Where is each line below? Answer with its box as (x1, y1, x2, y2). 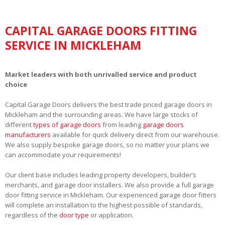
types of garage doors (33, 120, 101, 129)
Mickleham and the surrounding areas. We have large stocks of (5, 109, 198, 119)
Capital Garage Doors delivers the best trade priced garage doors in (5, 99, 212, 109)
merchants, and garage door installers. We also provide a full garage (5, 180, 214, 189)
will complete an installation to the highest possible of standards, (5, 200, 202, 209)
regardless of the (5, 210, 59, 219)
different (5, 120, 33, 129)
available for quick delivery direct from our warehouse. (51, 130, 219, 139)
